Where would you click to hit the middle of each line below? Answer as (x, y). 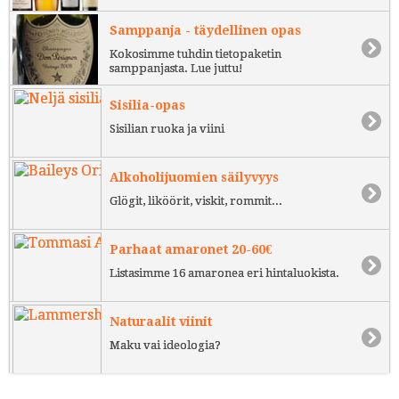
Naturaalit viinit (161, 322)
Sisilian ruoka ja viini (167, 128)
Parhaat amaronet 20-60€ (191, 249)
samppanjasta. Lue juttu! (176, 69)
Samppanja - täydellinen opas (205, 31)
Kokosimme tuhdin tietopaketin (195, 54)
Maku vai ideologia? (165, 345)
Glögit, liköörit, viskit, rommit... (196, 200)
